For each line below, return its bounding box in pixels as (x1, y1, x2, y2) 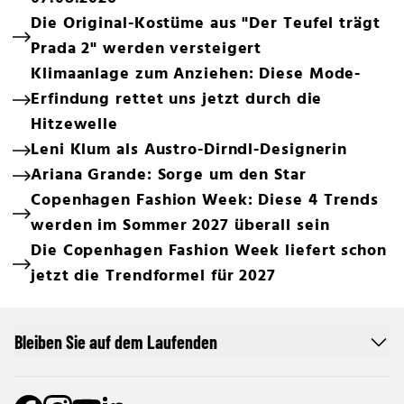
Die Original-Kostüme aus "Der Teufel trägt (31, 11, 381, 37)
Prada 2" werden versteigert (31, 36, 262, 62)
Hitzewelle (31, 112, 119, 138)
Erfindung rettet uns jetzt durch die (31, 87, 323, 113)
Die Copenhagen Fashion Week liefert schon (31, 238, 387, 264)
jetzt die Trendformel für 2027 (31, 263, 276, 289)
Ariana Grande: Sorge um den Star (31, 162, 307, 188)
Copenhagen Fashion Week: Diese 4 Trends (31, 188, 380, 214)
